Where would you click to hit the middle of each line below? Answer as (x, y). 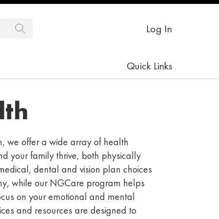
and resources (44, 210)
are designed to (106, 210)
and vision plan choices (106, 169)
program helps (114, 183)
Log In (159, 28)
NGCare (67, 183)
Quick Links (149, 66)
